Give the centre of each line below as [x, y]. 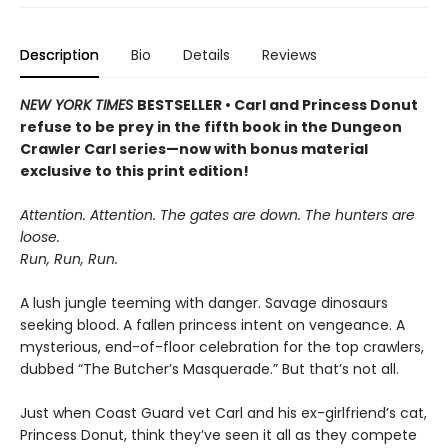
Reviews [289, 55]
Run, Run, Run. [69, 259]
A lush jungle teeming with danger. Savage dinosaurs [204, 303]
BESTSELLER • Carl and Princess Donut [277, 105]
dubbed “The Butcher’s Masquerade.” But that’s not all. [209, 369]
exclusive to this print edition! [134, 171]
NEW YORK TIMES [78, 105]
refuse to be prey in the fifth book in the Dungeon [211, 127]
